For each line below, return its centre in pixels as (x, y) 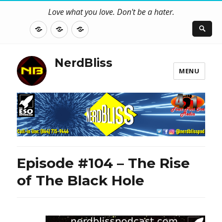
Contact (82, 28)
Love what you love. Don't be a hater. (111, 12)
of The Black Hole (81, 181)
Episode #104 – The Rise (104, 163)
